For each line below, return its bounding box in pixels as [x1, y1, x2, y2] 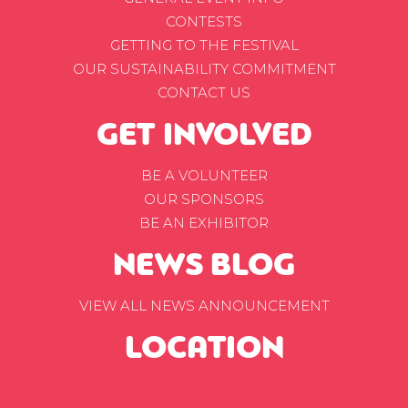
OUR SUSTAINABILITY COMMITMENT [72, 60, 336, 78]
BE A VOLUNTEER [140, 167, 268, 185]
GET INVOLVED [96, 120, 312, 154]
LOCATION [124, 333, 284, 367]
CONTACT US [158, 84, 250, 102]
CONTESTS [166, 13, 242, 31]
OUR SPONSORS [144, 190, 264, 209]
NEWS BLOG [113, 250, 295, 284]
